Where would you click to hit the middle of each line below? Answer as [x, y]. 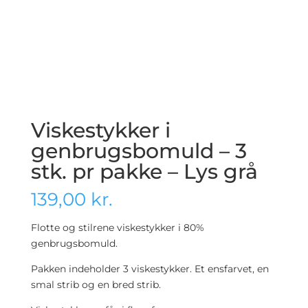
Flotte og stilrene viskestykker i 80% [117, 227]
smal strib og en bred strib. [96, 284]
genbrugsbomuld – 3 [139, 151]
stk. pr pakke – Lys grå [144, 171]
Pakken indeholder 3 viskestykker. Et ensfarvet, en [150, 268]
